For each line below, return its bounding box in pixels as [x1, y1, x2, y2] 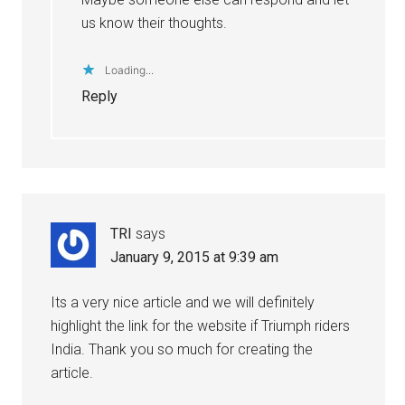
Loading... [105, 62, 155, 77]
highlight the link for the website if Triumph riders [51, 316, 351, 334]
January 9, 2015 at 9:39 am [110, 248, 279, 266]
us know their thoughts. [81, 14, 228, 32]
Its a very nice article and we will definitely [51, 293, 316, 311]
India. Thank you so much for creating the [51, 340, 314, 358]
